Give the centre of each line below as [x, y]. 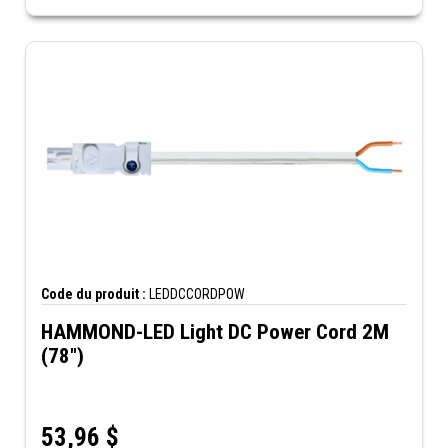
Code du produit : [93, 293]
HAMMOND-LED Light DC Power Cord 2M [215, 331]
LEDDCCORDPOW [195, 293]
